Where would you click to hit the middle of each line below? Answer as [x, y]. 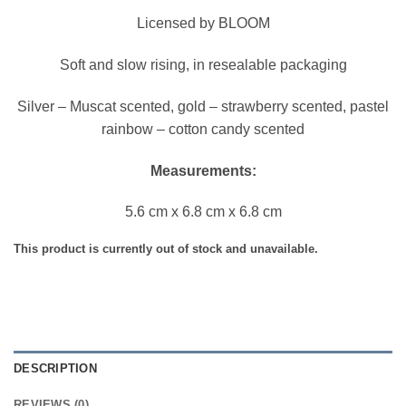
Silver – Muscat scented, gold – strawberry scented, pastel [203, 106]
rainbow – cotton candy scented [203, 129]
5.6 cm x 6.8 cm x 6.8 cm [203, 212]
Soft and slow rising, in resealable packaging [203, 64]
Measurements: [203, 170]
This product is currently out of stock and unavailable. [166, 249]
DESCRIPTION [55, 368]
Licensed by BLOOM [203, 24]
